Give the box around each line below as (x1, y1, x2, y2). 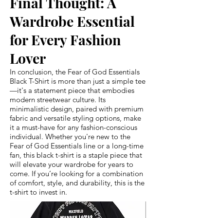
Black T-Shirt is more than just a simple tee (10, 76, 145, 86)
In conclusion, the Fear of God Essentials (10, 67, 140, 76)
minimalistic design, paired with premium (10, 104, 144, 113)
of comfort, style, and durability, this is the (10, 178, 145, 187)
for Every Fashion (10, 30, 121, 49)
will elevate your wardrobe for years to (10, 159, 133, 169)
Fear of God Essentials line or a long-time (10, 141, 144, 150)
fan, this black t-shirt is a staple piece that (10, 150, 142, 160)
